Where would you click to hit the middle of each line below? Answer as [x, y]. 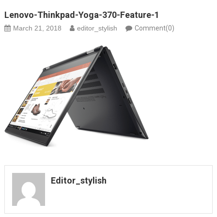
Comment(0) [154, 28]
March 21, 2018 [37, 28]
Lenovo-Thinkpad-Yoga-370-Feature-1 [82, 15]
